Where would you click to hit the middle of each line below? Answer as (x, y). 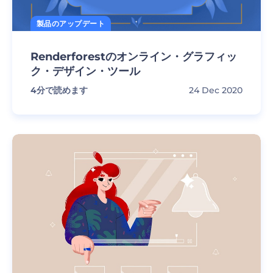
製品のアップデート (71, 23)
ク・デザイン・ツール (85, 71)
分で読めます (62, 90)
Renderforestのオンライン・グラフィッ (134, 57)
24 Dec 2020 (216, 90)
